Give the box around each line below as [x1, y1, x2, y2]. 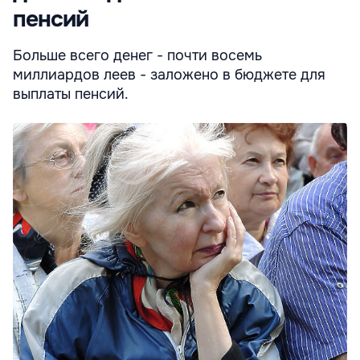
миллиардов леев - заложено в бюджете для [13, 66, 325, 84]
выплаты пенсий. [13, 85, 129, 104]
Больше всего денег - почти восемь [13, 47, 262, 65]
